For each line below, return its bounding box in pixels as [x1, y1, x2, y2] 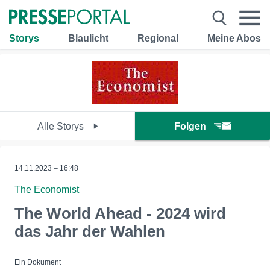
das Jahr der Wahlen [14, 222, 165, 240]
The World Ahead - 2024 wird [14, 204, 226, 222]
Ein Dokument [14, 258, 61, 266]
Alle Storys [37, 121, 86, 131]
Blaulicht [68, 33, 108, 43]
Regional [137, 33, 178, 43]
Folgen [174, 121, 206, 131]
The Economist [14, 184, 79, 195]
